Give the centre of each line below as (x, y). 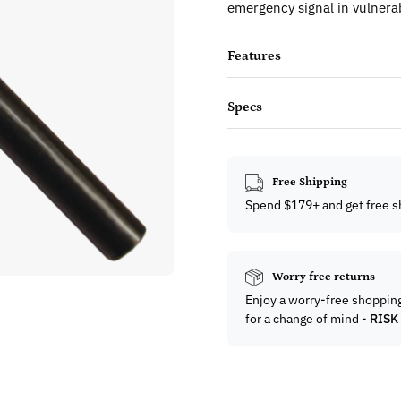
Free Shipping (310, 182)
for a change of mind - (307, 318)
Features (254, 55)
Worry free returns (324, 277)
